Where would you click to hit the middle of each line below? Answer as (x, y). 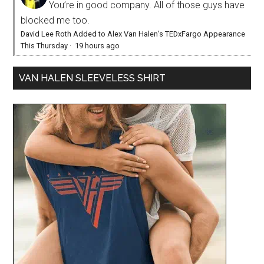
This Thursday (44, 45)
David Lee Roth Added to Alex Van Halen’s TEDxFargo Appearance (133, 34)
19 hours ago (98, 45)
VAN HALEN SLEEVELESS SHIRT (93, 78)
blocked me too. (55, 20)
